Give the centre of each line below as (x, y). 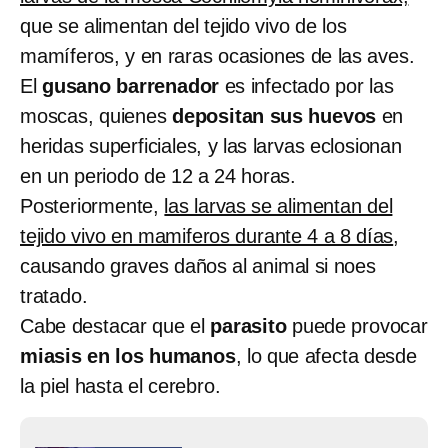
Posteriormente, (92, 205)
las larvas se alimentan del (278, 205)
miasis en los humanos (128, 355)
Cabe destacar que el (115, 325)
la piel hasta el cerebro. (120, 385)
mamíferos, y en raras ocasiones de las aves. (217, 55)
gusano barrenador (131, 85)
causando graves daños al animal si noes (198, 265)
